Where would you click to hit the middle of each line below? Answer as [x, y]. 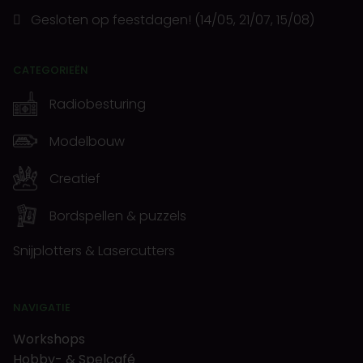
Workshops [49, 339]
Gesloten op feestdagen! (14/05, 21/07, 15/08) [171, 20]
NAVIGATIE [42, 307]
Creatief [75, 178]
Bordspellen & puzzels [118, 216]
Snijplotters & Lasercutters [94, 251]
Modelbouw [87, 141]
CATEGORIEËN [51, 70]
